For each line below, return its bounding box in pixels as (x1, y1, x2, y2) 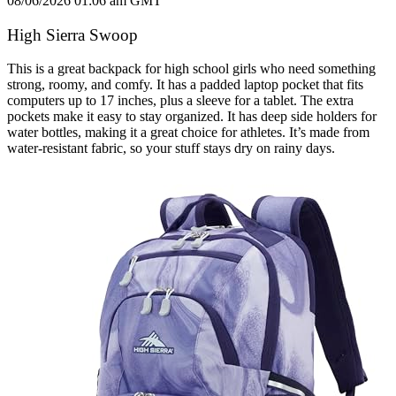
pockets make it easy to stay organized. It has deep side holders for (7, 109, 377, 125)
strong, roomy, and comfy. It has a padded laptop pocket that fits (7, 77, 363, 93)
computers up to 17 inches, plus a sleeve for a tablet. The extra (7, 93, 354, 109)
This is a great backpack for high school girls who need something (7, 61, 376, 77)
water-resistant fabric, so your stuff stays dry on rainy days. (7, 141, 335, 156)
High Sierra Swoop (7, 25, 138, 44)
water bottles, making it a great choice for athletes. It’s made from (7, 125, 369, 141)
